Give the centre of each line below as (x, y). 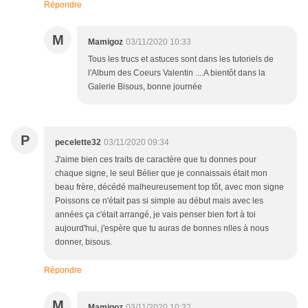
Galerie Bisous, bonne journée (145, 87)
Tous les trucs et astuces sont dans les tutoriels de (181, 59)
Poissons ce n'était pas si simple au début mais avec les (159, 201)
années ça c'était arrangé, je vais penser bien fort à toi (155, 215)
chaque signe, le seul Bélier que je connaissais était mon (161, 174)
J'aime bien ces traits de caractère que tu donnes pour (156, 160)
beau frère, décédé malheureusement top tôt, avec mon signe (169, 187)
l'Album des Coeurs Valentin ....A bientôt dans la (177, 73)
